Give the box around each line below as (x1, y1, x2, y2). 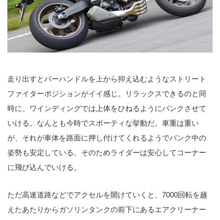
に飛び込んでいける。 (7, 163, 81, 172)
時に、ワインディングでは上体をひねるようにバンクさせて (7, 104, 206, 113)
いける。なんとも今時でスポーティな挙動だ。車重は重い (7, 119, 199, 128)
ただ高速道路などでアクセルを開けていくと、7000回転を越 (7, 190, 207, 199)
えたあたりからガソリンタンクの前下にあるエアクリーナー (7, 205, 206, 214)
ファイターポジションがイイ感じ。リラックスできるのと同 (7, 89, 206, 98)
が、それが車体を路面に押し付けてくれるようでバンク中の (7, 134, 206, 142)
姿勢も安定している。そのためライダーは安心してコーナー (7, 148, 206, 157)
